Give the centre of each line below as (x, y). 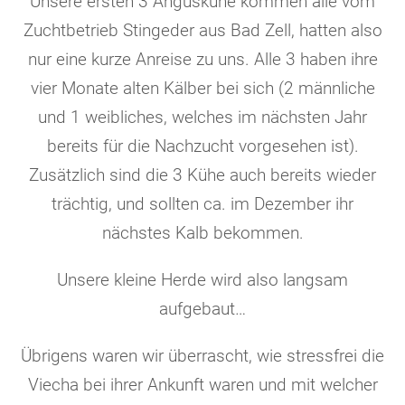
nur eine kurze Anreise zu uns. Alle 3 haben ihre (202, 59)
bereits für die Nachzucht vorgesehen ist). (202, 146)
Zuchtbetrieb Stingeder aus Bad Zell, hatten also (202, 30)
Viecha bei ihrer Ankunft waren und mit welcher (202, 385)
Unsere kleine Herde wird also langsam (202, 280)
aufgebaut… (202, 309)
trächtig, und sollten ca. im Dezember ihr (202, 204)
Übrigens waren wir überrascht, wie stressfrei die (202, 356)
